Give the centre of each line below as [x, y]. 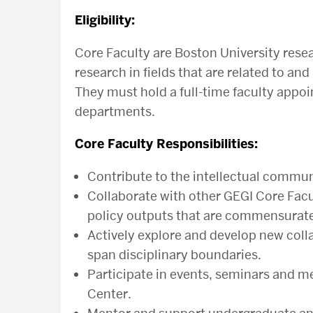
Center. [109, 294]
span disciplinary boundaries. [174, 255]
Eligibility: [105, 20]
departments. [115, 111]
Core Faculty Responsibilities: [166, 144]
